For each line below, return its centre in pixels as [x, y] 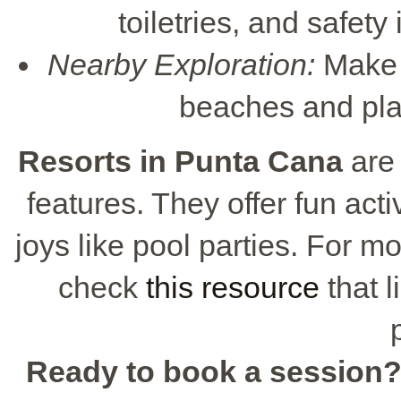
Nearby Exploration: [181, 64]
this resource [232, 287]
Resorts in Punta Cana [180, 161]
